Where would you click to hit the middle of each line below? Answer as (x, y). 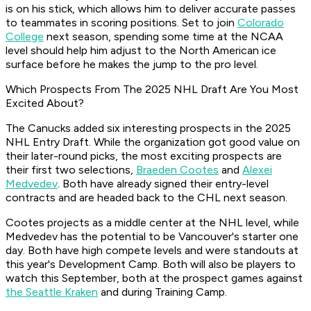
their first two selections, (71, 170)
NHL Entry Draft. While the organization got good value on (153, 142)
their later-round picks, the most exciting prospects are (144, 156)
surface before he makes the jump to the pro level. (133, 65)
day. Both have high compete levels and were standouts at (152, 251)
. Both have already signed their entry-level (163, 184)
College (25, 37)
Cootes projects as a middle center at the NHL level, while (152, 223)
